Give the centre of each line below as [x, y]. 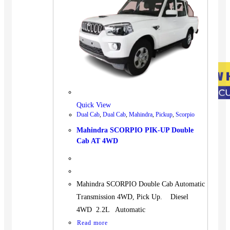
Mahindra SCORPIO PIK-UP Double [135, 130]
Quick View [94, 105]
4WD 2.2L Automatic [111, 210]
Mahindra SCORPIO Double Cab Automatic [141, 184]
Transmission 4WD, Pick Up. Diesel [135, 197]
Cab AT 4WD [97, 141]
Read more [92, 223]
